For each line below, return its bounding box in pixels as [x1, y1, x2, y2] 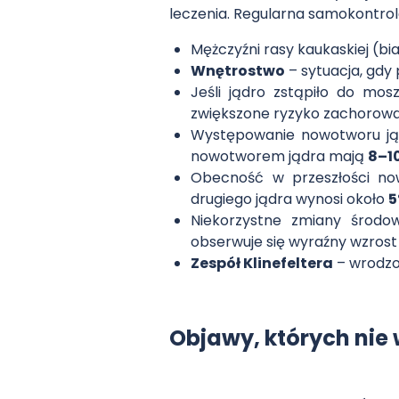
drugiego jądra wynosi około [191, 188, 389, 209]
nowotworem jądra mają [191, 145, 369, 167]
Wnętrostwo [191, 60, 286, 81]
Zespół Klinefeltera [191, 252, 334, 273]
